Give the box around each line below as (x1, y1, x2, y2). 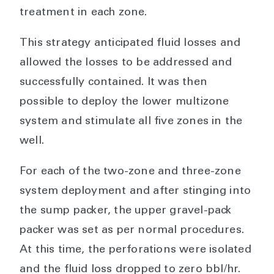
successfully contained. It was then (20, 77, 207, 89)
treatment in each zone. (20, 7, 147, 19)
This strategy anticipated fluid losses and (20, 38, 241, 50)
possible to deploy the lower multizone (20, 97, 229, 108)
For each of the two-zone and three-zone (20, 166, 241, 178)
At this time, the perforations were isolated (20, 245, 251, 256)
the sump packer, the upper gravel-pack (20, 206, 232, 217)
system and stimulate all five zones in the (20, 116, 243, 128)
